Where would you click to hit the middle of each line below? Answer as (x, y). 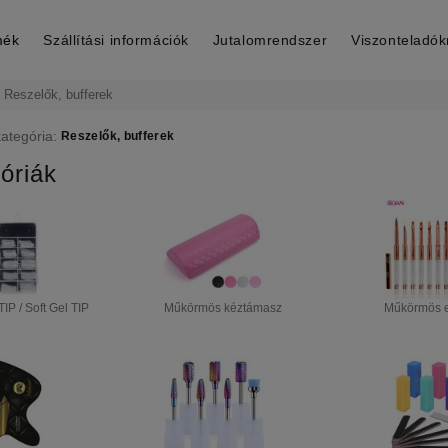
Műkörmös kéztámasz (223, 308)
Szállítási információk (116, 40)
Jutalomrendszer (270, 40)
